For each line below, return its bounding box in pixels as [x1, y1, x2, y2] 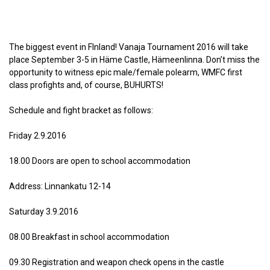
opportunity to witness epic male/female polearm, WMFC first [9, 67, 242, 77]
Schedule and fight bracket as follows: [9, 105, 153, 115]
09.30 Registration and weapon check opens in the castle [9, 257, 224, 267]
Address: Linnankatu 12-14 [9, 181, 111, 191]
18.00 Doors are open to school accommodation [9, 156, 190, 166]
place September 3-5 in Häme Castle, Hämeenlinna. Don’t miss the [9, 55, 260, 64]
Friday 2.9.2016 [9, 131, 66, 140]
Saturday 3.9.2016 [9, 207, 78, 216]
